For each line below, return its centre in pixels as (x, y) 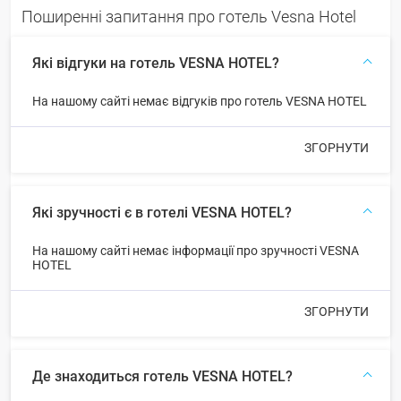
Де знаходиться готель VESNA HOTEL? (162, 376)
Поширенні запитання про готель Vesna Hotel (189, 16)
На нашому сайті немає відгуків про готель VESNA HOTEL (200, 101)
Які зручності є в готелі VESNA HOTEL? (162, 212)
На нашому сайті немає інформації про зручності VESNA (196, 250)
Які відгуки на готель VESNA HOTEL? (156, 63)
